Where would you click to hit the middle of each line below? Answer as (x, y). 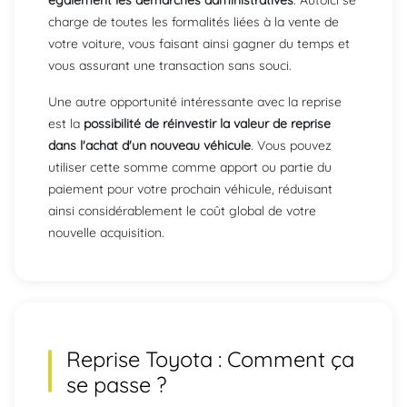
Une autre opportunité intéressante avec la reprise (195, 101)
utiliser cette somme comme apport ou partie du (190, 167)
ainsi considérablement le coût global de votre (182, 210)
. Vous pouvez (291, 145)
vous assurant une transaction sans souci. (170, 65)
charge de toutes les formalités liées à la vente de (194, 21)
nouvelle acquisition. (106, 232)
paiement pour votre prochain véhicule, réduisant (190, 189)
